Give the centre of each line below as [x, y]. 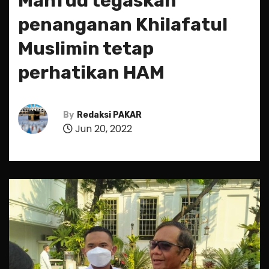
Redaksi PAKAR [109, 115]
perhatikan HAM [91, 73]
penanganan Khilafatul [123, 25]
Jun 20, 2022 [102, 128]
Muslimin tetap [86, 49]
